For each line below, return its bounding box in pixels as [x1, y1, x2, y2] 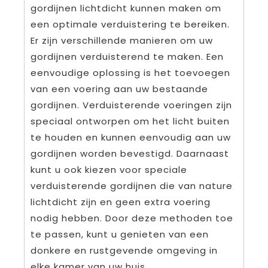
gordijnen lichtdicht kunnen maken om [31, 2, 221, 15]
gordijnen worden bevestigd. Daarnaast [31, 147, 229, 160]
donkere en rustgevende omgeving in [31, 244, 218, 257]
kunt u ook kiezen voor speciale [31, 163, 187, 176]
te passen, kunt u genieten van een [31, 228, 209, 241]
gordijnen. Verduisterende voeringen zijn [31, 99, 232, 112]
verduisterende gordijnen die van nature [31, 179, 233, 193]
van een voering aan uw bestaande [31, 83, 208, 96]
